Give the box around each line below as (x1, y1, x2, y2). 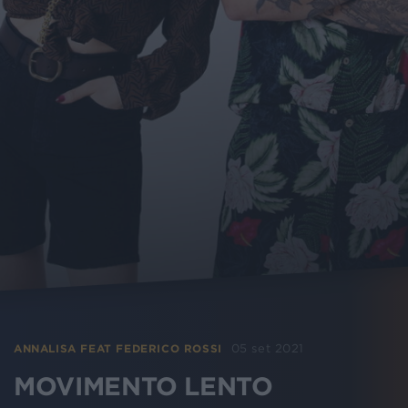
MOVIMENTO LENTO (14, 372, 273, 402)
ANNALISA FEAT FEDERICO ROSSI (14, 342, 222, 355)
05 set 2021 (230, 342, 304, 356)
